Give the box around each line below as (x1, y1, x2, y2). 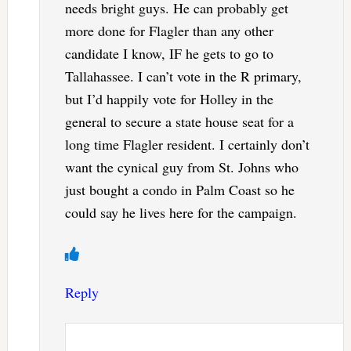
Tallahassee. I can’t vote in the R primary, (64, 66, 302, 85)
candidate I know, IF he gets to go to (64, 43, 273, 63)
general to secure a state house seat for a (64, 111, 294, 131)
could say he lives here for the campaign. (64, 202, 297, 222)
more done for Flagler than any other (64, 20, 273, 40)
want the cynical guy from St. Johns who (64, 157, 299, 176)
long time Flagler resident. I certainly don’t (64, 134, 309, 154)
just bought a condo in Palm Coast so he (64, 179, 295, 199)
